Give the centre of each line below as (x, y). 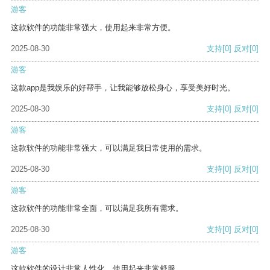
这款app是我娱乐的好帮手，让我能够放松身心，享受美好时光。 (123, 88)
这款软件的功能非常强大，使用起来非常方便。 (93, 28)
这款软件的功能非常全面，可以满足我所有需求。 (97, 209)
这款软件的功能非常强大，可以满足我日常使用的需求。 (109, 148)
